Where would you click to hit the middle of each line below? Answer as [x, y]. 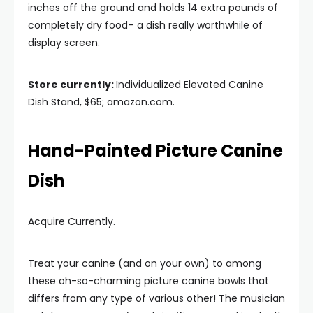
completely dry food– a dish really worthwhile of [145, 25]
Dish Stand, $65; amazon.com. [101, 102]
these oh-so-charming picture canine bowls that [148, 281]
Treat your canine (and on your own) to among [145, 263]
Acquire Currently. [72, 221]
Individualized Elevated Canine [190, 85]
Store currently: [72, 85]
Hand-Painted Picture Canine [155, 151]
